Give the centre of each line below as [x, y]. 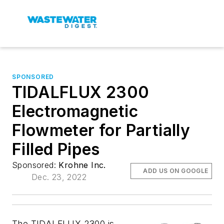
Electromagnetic [75, 111]
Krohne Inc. [82, 165]
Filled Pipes [56, 149]
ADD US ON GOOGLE [176, 171]
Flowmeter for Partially [101, 130]
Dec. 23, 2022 [59, 177]
